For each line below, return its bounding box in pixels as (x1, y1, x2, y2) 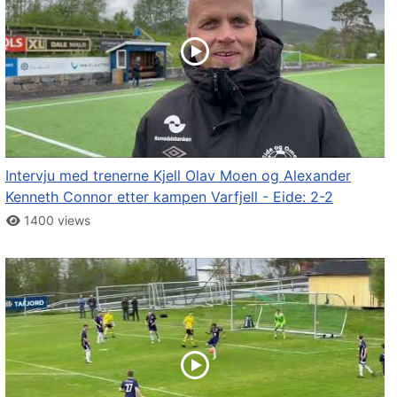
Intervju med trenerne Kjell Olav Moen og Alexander (4, 167, 351, 185)
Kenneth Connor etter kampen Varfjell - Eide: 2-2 (4, 188, 333, 206)
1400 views (20, 213, 91, 229)
